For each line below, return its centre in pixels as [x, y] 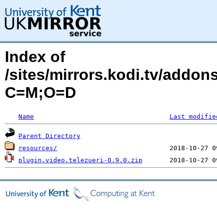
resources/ [38, 148]
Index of [35, 57]
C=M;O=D [40, 93]
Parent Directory [49, 136]
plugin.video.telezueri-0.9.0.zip [80, 160]
